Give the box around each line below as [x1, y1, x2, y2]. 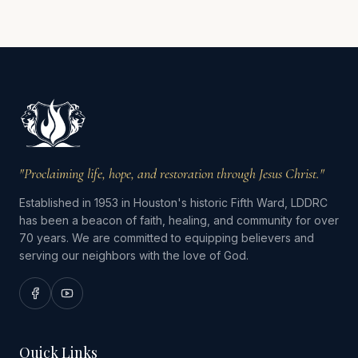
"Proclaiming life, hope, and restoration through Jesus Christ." [19, 165, 324, 182]
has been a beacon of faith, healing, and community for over [19, 213, 339, 227]
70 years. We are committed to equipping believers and [19, 231, 314, 245]
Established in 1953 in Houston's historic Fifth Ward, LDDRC [19, 196, 328, 209]
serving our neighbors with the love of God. [19, 249, 249, 262]
